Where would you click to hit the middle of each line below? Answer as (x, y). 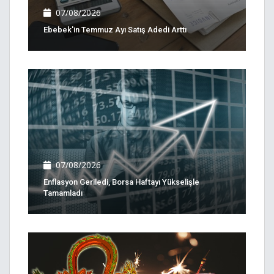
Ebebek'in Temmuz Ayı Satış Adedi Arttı (115, 29)
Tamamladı (63, 193)
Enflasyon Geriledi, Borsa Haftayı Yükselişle (121, 182)
